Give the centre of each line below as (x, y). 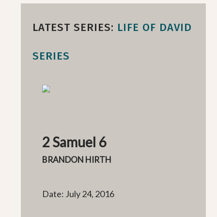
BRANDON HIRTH (77, 160)
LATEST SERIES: (75, 27)
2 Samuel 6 (74, 142)
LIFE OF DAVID (154, 27)
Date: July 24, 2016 (78, 194)
